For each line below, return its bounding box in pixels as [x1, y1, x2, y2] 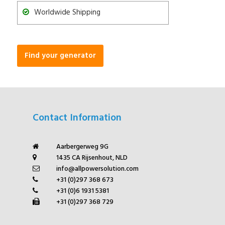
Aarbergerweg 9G [56, 142, 109, 153]
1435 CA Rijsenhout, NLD [56, 153, 128, 164]
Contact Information [32, 110, 122, 127]
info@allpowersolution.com [56, 164, 139, 175]
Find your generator [24, 50, 96, 62]
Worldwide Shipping [34, 7, 100, 19]
